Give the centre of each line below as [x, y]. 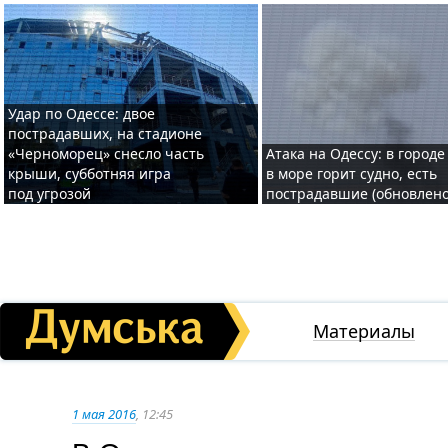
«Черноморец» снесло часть [106, 153]
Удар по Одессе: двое [81, 113]
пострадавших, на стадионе [105, 133]
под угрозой [49, 193]
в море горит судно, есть [351, 173]
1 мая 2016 [104, 414]
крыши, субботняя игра [89, 173]
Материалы [364, 331]
